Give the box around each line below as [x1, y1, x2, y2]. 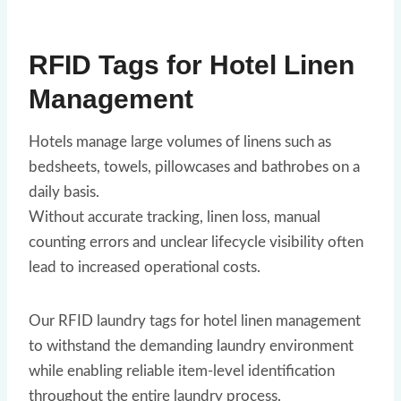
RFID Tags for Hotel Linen [29, 49, 354, 80]
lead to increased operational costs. [29, 259, 260, 275]
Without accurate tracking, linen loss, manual [29, 209, 320, 225]
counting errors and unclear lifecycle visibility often [29, 234, 363, 250]
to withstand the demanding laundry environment [29, 337, 354, 354]
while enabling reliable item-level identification [29, 363, 335, 379]
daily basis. [29, 183, 99, 200]
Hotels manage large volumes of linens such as [29, 133, 331, 149]
